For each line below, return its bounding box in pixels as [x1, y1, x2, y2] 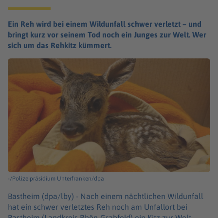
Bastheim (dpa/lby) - [8, 191, 80, 200]
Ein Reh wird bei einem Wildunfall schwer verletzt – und [8, 19, 201, 28]
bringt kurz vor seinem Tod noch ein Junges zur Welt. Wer [8, 30, 206, 39]
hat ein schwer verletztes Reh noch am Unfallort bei [8, 202, 187, 211]
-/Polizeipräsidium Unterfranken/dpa [8, 175, 104, 182]
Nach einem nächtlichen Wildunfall [80, 191, 203, 200]
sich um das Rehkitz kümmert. [8, 41, 111, 50]
